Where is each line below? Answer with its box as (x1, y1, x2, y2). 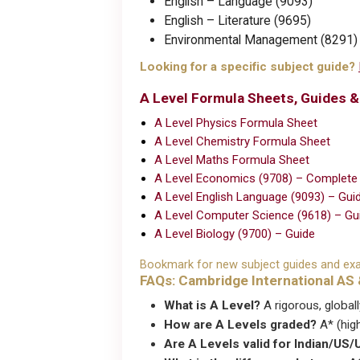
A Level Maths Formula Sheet (154, 153, 309, 168)
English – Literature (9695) (164, 13, 311, 29)
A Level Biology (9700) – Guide (154, 227, 315, 242)
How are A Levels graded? (164, 317, 317, 333)
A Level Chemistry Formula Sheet (154, 134, 330, 149)
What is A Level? (164, 298, 260, 313)
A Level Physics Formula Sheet (154, 116, 317, 131)
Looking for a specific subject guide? (140, 59, 355, 75)
